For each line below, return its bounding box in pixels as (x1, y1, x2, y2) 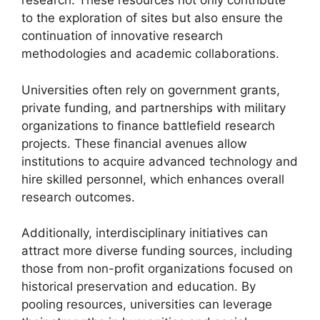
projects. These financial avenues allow (21, 136, 247, 151)
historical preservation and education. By (21, 279, 256, 294)
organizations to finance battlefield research (21, 118, 275, 133)
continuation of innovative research (21, 29, 223, 43)
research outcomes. (21, 189, 135, 204)
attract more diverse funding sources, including (21, 244, 292, 258)
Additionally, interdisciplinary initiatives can (21, 226, 268, 240)
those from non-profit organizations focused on (21, 261, 293, 276)
